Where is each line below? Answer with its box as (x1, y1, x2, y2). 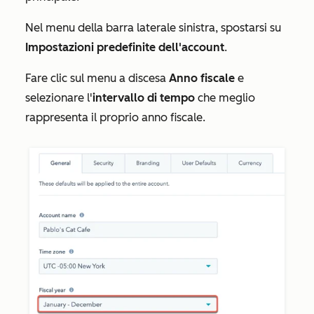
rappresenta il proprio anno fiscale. (25, 111, 205, 124)
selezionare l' (25, 91, 93, 104)
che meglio (195, 91, 255, 104)
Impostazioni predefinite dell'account (25, 41, 224, 54)
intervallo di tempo (93, 91, 195, 104)
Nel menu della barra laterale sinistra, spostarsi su (25, 21, 281, 34)
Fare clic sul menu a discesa (25, 71, 169, 85)
